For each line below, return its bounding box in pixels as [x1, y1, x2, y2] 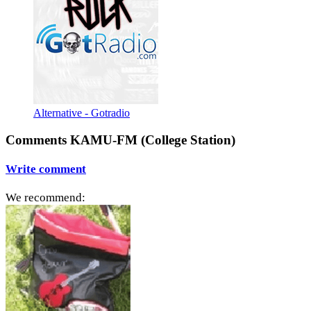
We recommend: [6, 191, 85, 205]
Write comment [6, 162, 86, 176]
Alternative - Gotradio [33, 106, 130, 119]
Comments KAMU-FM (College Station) [6, 132, 235, 147]
